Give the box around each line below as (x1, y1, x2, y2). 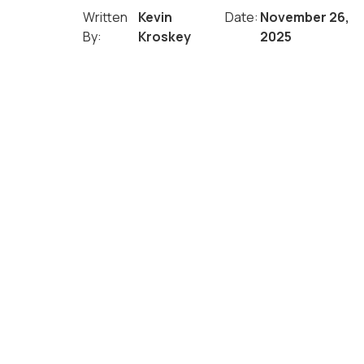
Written (83, 7, 128, 26)
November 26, (259, 7, 349, 26)
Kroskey (138, 27, 192, 45)
